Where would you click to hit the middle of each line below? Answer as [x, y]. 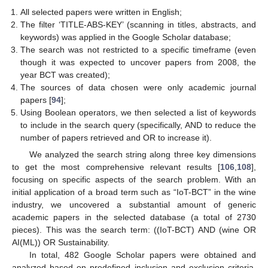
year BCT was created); [66, 74]
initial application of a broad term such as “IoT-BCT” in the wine [134, 192]
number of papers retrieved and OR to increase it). [116, 137]
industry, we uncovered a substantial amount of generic [134, 205]
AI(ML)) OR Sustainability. [61, 243]
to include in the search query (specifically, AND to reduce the [138, 125]
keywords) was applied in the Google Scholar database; [126, 37]
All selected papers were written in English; [101, 12]
